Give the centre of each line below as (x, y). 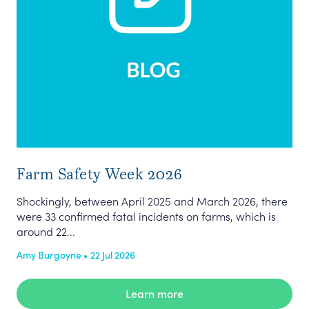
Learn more (154, 293)
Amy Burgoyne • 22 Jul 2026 (76, 255)
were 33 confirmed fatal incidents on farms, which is (146, 216)
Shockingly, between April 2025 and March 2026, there (152, 201)
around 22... (46, 231)
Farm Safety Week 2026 (100, 173)
